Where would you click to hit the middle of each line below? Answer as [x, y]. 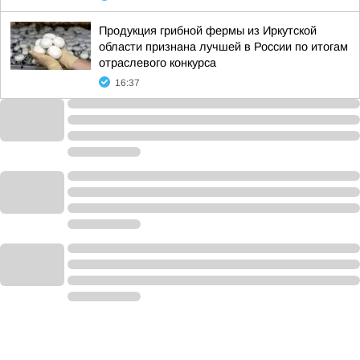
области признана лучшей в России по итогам [223, 47]
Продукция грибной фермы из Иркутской [208, 31]
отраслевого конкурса [157, 63]
